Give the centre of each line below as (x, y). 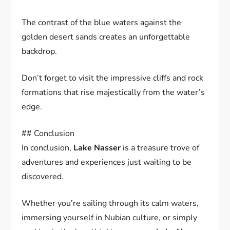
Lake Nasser (97, 148)
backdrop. (40, 51)
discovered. (43, 176)
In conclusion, (48, 148)
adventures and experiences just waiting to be (107, 162)
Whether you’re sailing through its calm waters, (110, 203)
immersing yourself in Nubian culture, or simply (110, 217)
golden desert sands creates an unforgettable (106, 37)
